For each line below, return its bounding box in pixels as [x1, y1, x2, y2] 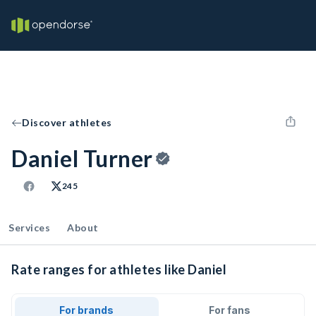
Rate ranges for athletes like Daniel [11, 262, 226, 277]
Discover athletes [22, 116, 112, 128]
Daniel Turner [11, 145, 153, 172]
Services [8, 221, 50, 233]
